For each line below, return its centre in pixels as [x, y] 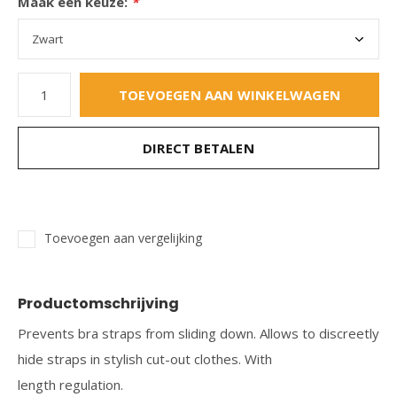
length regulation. [70, 385]
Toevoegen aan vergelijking [123, 238]
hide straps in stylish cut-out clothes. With [145, 359]
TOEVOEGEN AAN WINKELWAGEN [230, 95]
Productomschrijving [98, 304]
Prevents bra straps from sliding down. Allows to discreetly [198, 333]
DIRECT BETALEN [198, 148]
